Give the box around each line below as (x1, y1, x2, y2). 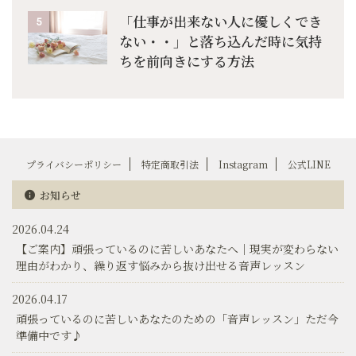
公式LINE (287, 157, 331, 172)
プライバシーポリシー (25, 157, 122, 172)
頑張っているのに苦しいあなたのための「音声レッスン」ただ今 (16, 311, 339, 327)
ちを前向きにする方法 (119, 51, 254, 72)
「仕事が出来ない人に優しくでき (119, 11, 322, 32)
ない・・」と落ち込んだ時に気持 (119, 31, 322, 52)
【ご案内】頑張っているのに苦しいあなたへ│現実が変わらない (16, 241, 339, 257)
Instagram (218, 157, 268, 172)
